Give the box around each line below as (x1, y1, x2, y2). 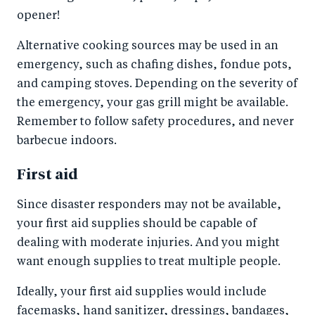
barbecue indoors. (17, 135, 117, 147)
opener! (17, 10, 60, 22)
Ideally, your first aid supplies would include (17, 286, 266, 298)
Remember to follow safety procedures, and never (17, 116, 294, 128)
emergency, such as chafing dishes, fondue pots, (17, 59, 292, 71)
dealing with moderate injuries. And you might (17, 237, 280, 249)
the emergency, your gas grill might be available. (17, 97, 288, 109)
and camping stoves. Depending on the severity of (17, 78, 297, 90)
